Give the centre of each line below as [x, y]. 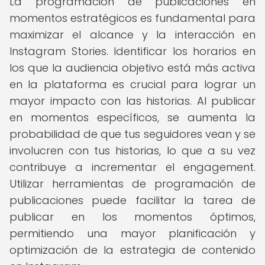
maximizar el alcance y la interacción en [132, 35]
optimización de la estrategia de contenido [132, 250]
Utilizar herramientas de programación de [132, 184]
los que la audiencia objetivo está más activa [132, 68]
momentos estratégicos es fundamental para [132, 18]
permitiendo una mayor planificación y [132, 233]
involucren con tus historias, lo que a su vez [132, 151]
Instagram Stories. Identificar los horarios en [132, 51]
